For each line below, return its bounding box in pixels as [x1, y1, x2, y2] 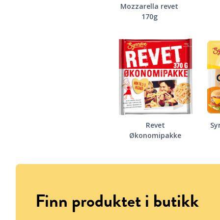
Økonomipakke [129, 131, 181, 140]
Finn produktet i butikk [35, 188, 199, 214]
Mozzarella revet [120, 1, 178, 11]
